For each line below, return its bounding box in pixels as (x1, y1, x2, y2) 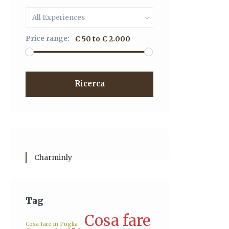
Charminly (34, 153, 72, 162)
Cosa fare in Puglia (26, 221, 78, 227)
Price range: (26, 34, 70, 43)
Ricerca (74, 79, 105, 88)
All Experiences (32, 13, 85, 22)
